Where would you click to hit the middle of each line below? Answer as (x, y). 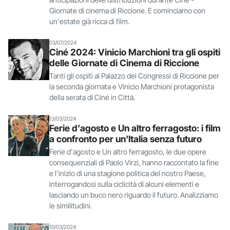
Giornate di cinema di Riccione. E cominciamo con (127, 10)
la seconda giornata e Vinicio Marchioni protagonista (132, 86)
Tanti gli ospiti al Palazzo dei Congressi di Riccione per (134, 75)
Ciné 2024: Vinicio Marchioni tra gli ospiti (135, 52)
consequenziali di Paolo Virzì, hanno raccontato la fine (134, 162)
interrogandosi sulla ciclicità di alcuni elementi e (124, 184)
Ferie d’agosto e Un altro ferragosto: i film (135, 128)
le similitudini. (71, 205)
